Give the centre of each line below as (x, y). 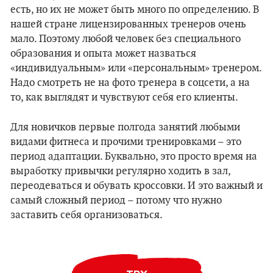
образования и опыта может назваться (103, 54)
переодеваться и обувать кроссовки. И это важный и (136, 186)
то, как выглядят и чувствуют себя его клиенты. (124, 97)
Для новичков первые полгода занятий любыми (125, 127)
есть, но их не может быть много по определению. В (135, 10)
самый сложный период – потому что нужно (116, 200)
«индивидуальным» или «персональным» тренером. (136, 68)
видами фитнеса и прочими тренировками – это (126, 142)
